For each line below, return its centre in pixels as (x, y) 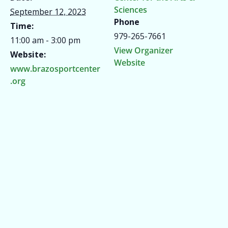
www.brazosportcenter (55, 68)
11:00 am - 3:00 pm (45, 40)
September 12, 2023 (48, 11)
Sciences (131, 9)
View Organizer (144, 50)
